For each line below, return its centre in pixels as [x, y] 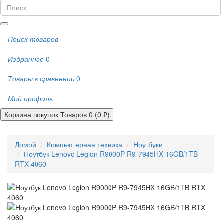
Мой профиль [30, 98]
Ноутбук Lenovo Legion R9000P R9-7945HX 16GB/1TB [111, 154]
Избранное [26, 59]
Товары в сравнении [41, 79]
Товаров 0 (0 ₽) [85, 115]
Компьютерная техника [85, 144]
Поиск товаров [33, 39]
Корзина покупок [31, 115]
